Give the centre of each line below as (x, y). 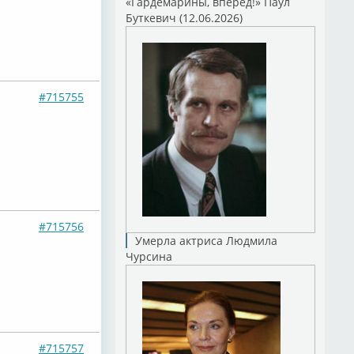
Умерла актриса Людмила (206, 241)
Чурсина (149, 256)
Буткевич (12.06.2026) (184, 18)
